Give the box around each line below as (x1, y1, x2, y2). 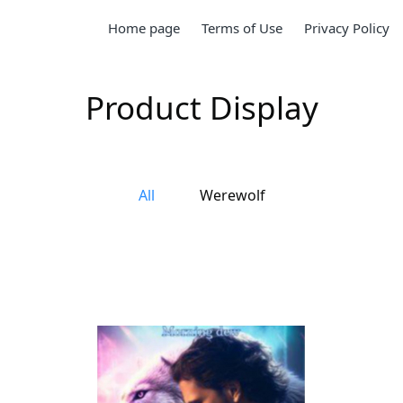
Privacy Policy (304, 19, 390, 37)
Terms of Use (201, 19, 283, 37)
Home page (108, 19, 181, 37)
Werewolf (199, 185, 265, 205)
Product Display (85, 86, 318, 129)
